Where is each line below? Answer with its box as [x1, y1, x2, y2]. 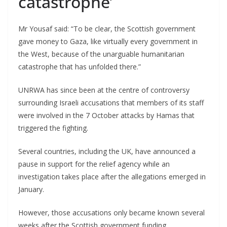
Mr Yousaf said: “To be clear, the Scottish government [18, 24, 196, 34]
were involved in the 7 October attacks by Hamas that [18, 110, 195, 121]
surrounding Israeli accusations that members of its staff [18, 98, 204, 108]
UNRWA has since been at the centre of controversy [18, 85, 190, 95]
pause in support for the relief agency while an [18, 159, 170, 169]
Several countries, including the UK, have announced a [18, 146, 196, 157]
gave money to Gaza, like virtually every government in [18, 36, 198, 47]
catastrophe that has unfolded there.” [18, 62, 141, 72]
